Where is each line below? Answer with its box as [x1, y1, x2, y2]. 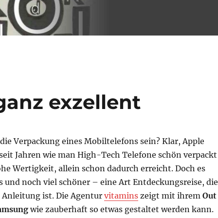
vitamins [104, 191, 138, 201]
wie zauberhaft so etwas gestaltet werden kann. [28, 204, 214, 215]
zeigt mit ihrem [138, 191, 202, 201]
